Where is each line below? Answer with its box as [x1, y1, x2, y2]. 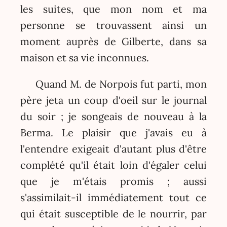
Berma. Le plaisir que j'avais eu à [20, 126, 207, 139]
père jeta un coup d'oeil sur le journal [20, 93, 207, 106]
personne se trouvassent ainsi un [20, 18, 207, 31]
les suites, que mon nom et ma [20, 2, 207, 15]
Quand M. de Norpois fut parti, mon [35, 77, 207, 90]
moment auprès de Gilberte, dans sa [20, 34, 207, 48]
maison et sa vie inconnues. [20, 51, 149, 64]
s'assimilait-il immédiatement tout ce [20, 191, 207, 204]
